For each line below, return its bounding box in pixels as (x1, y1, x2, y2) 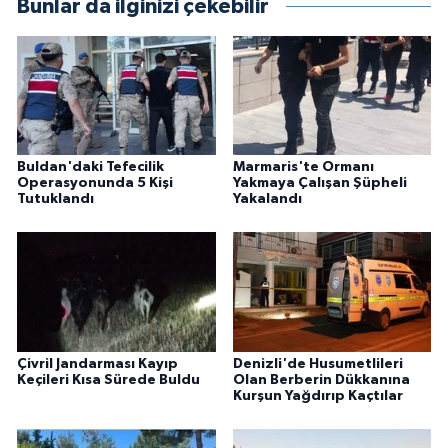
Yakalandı (232, 191, 302, 206)
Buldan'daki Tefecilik (17, 159, 164, 174)
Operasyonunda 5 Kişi (17, 175, 173, 190)
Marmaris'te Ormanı (232, 159, 374, 174)
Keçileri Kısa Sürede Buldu (17, 372, 200, 387)
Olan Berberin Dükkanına (232, 372, 410, 387)
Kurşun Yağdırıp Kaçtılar (232, 388, 403, 403)
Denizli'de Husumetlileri (232, 356, 403, 371)
